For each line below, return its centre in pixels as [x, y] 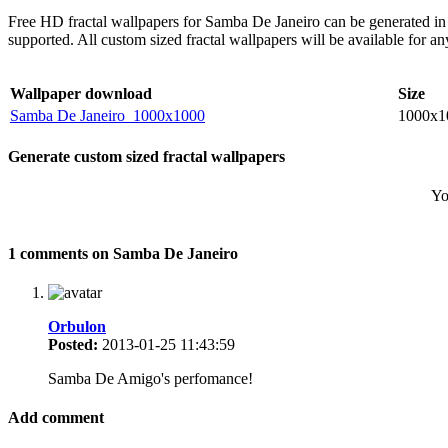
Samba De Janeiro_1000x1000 [107, 115]
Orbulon [77, 326]
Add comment [56, 418]
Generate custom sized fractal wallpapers [146, 157]
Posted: [75, 344]
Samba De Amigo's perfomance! [152, 378]
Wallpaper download [81, 93]
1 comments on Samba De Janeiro [123, 253]
